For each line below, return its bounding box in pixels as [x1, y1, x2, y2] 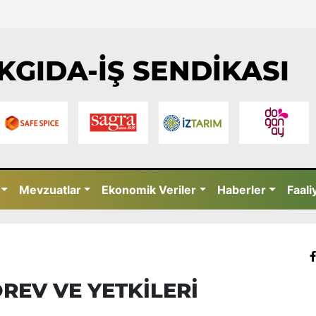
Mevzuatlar [18, 183, 81, 197]
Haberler [217, 183, 267, 197]
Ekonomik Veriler [102, 183, 197, 197]
